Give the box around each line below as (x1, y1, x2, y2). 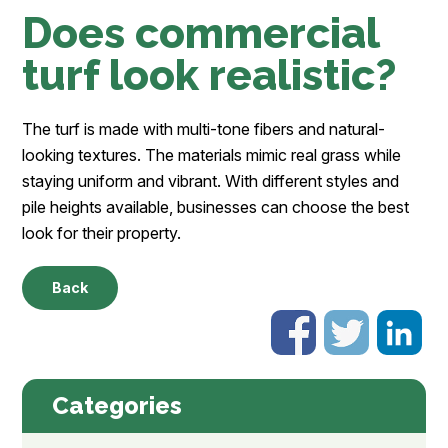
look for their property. (22, 223, 182, 244)
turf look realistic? (22, 50, 397, 101)
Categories (52, 391, 183, 421)
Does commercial (22, 8, 380, 59)
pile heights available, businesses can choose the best (22, 197, 410, 218)
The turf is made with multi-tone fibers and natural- (22, 119, 386, 140)
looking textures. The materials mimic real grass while (22, 145, 402, 166)
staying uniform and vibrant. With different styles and (22, 171, 400, 192)
